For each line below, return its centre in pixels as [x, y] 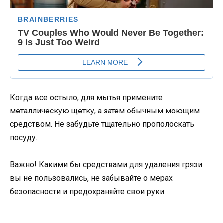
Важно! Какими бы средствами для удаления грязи [106, 164]
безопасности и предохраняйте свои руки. [88, 191]
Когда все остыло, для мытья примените [86, 97]
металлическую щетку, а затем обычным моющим [105, 111]
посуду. [24, 137]
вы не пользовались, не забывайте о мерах [91, 178]
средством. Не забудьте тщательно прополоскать [102, 124]
